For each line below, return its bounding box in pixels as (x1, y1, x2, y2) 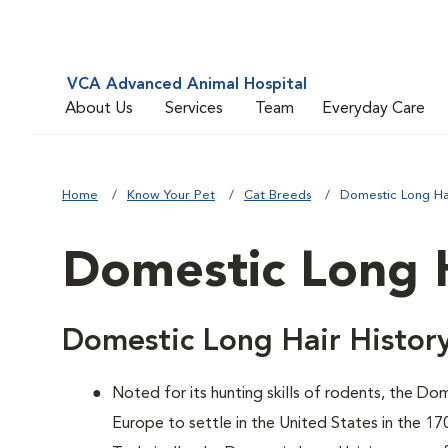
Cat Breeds (244, 189, 311, 202)
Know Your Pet (127, 189, 215, 202)
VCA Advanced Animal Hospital (67, 77, 307, 93)
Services (165, 100, 223, 117)
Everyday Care (322, 100, 425, 117)
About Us (65, 100, 133, 117)
